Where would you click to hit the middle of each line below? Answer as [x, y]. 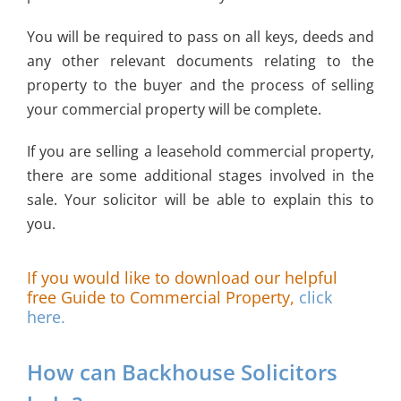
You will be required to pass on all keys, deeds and [200, 36]
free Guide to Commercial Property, [162, 297]
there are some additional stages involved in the [200, 175]
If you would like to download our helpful [182, 277]
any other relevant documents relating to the [200, 60]
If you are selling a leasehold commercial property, [200, 151]
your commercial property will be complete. [174, 109]
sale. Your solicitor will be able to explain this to [200, 199]
